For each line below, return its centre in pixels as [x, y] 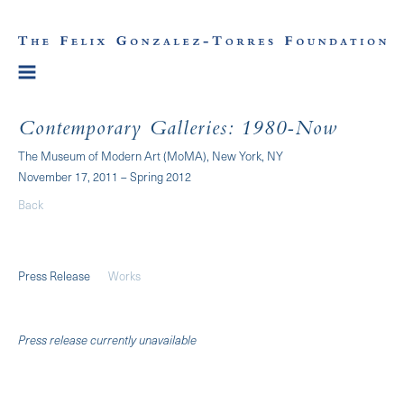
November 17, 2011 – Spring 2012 [105, 176]
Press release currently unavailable [107, 339]
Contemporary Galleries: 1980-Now [178, 130]
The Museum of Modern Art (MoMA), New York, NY [151, 155]
